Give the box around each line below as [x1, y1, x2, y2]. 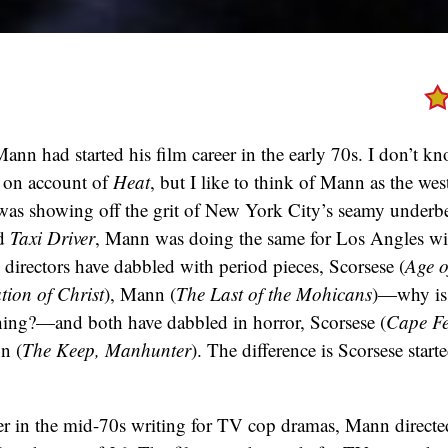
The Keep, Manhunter [22, 336, 191, 362]
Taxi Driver [10, 224, 95, 250]
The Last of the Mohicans [176, 280, 372, 306]
